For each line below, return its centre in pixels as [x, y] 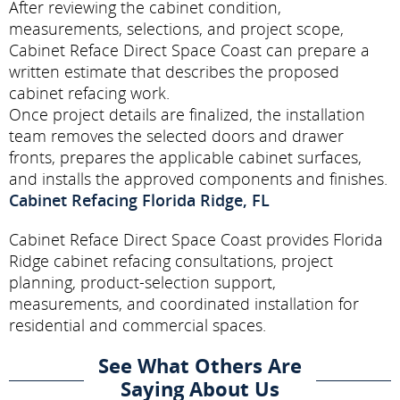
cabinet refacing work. [89, 92]
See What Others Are [200, 365]
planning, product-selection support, [142, 282]
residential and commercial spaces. [137, 325]
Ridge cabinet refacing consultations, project [171, 260]
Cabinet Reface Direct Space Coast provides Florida [196, 239]
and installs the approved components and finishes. [198, 178]
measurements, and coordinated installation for [184, 303]
